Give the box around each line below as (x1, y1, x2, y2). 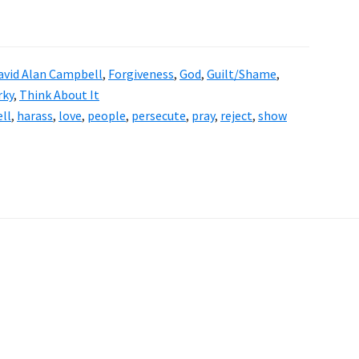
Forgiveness (108, 66, 174, 83)
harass (17, 107, 53, 124)
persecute (131, 107, 186, 124)
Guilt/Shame (207, 66, 276, 83)
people (87, 107, 126, 124)
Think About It (19, 87, 99, 103)
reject (220, 107, 252, 124)
